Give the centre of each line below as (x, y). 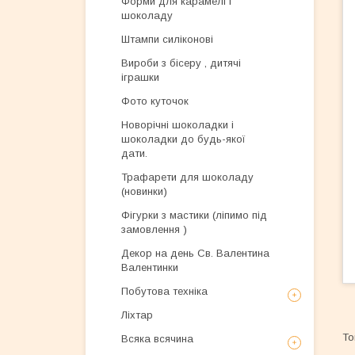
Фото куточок (155, 101)
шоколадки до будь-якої (183, 139)
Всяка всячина (157, 339)
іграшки (140, 77)
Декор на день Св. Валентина (195, 253)
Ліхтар (137, 315)
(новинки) (144, 191)
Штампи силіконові (167, 39)
